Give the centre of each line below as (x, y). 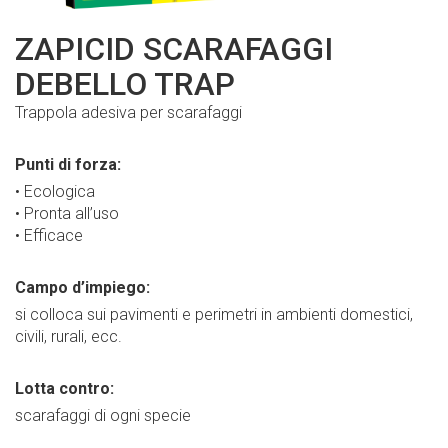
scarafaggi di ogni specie (103, 415)
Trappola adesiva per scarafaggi (128, 112)
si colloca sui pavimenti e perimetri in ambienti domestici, (214, 314)
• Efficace (51, 235)
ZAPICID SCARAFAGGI (174, 49)
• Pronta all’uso (67, 213)
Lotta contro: (64, 388)
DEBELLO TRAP (125, 84)
